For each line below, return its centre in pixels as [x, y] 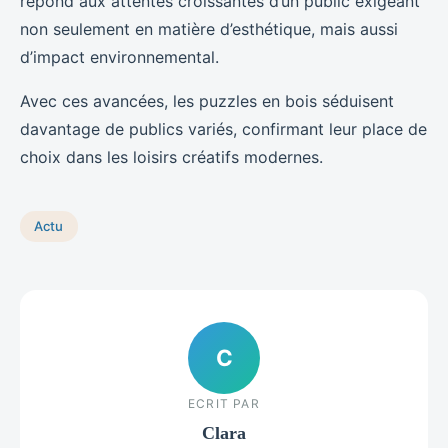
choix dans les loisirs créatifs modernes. [171, 156]
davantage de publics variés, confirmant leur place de [223, 128]
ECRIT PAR [224, 404]
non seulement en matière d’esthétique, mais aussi [209, 28]
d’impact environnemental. [119, 56]
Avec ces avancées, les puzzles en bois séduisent [207, 100]
